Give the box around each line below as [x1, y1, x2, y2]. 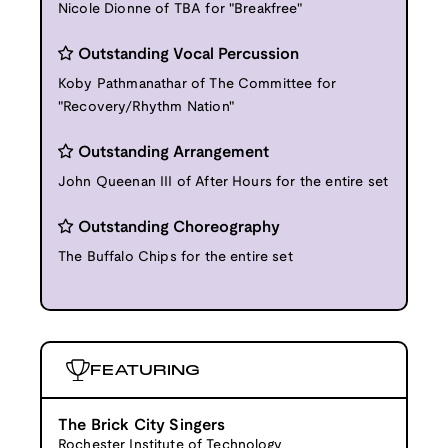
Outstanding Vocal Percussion [78, 46, 299, 62]
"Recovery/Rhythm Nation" [58, 100, 234, 114]
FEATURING [90, 360, 200, 379]
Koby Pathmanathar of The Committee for [58, 77, 337, 91]
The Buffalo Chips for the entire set [58, 250, 293, 264]
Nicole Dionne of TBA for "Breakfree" [58, 2, 302, 16]
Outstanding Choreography [78, 219, 280, 235]
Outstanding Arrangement [78, 144, 269, 160]
